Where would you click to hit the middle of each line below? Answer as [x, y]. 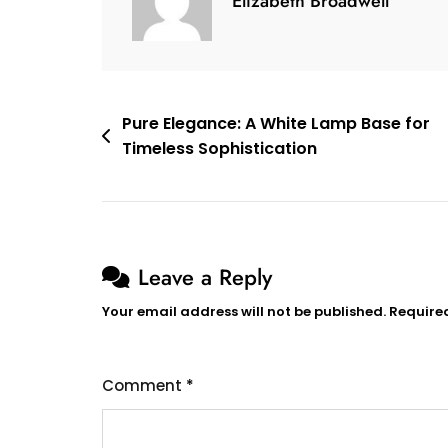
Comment [144, 386]
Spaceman [389, 61]
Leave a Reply [205, 277]
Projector [383, 87]
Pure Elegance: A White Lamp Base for [276, 124]
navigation [155, 160]
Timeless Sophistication [219, 149]
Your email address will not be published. [244, 312]
